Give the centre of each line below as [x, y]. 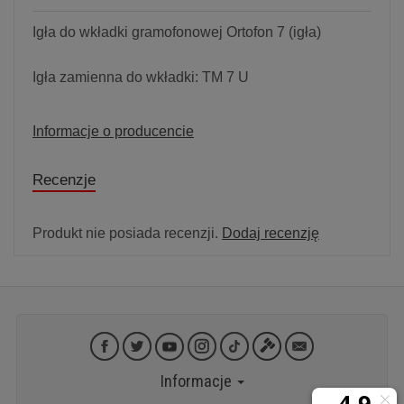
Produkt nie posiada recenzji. [127, 233]
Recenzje [64, 179]
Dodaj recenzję [271, 233]
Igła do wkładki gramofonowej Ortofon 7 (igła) [177, 32]
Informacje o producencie [113, 131]
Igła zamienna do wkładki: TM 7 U [141, 77]
